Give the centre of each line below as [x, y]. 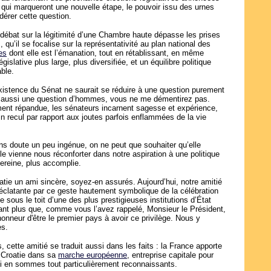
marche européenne [93, 255]
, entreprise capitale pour [170, 255]
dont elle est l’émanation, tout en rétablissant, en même [105, 53]
